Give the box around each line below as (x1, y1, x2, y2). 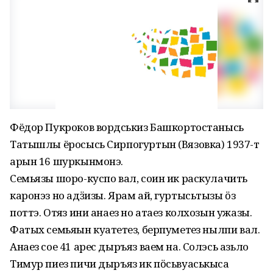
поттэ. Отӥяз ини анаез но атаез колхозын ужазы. (10, 205, 252, 219)
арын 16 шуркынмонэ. (10, 154, 124, 168)
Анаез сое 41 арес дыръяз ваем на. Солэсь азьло (10, 239, 249, 253)
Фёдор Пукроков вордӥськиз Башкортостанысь (10, 120, 244, 134)
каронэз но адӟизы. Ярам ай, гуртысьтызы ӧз (10, 188, 236, 202)
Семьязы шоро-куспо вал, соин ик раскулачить (10, 171, 247, 185)
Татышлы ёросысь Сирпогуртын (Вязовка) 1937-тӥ (10, 137, 260, 151)
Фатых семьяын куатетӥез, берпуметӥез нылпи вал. (10, 222, 260, 236)
